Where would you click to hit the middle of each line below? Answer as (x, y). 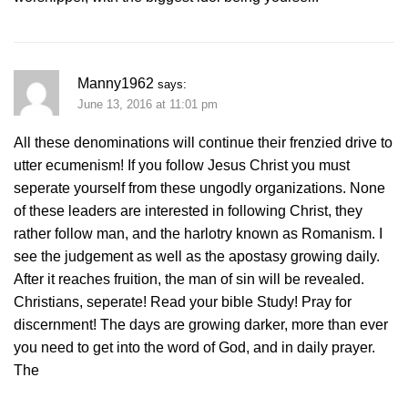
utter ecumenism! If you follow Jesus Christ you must (182, 165)
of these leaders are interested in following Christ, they (188, 210)
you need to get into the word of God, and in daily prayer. (194, 347)
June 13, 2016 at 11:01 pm (148, 105)
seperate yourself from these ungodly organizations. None (199, 188)
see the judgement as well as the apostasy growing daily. (197, 256)
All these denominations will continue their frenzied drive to (203, 142)
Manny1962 (116, 84)
